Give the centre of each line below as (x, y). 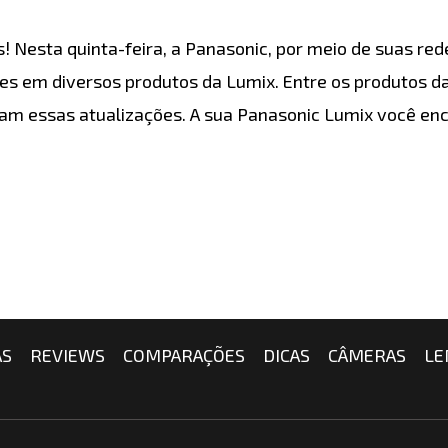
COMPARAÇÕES (183, 355)
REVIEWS (67, 355)
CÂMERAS (366, 355)
